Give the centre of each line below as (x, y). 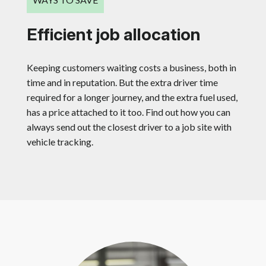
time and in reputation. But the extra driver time (122, 83)
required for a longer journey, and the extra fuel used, (132, 97)
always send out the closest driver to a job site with (129, 127)
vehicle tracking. (60, 142)
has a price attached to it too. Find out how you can (129, 112)
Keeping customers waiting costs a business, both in (132, 68)
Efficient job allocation (114, 35)
